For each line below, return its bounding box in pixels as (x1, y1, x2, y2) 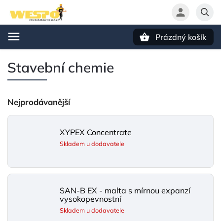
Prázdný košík (155, 32, 206, 42)
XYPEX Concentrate (60, 127, 132, 137)
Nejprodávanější (7, 97, 70, 107)
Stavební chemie (7, 59, 114, 76)
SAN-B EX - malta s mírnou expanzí (60, 185, 190, 195)
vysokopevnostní (60, 194, 121, 204)
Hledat (43, 50, 69, 58)
